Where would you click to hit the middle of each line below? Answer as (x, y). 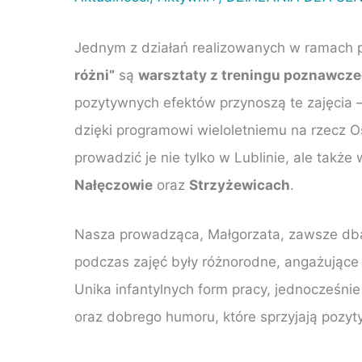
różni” (95, 75)
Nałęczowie (114, 185)
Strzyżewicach (240, 185)
